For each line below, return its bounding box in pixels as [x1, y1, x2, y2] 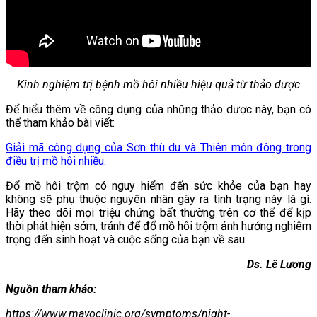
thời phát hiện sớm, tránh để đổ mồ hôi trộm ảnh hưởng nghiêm [6, 219, 311, 234]
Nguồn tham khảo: [6, 282, 96, 296]
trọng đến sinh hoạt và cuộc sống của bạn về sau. [6, 233, 247, 247]
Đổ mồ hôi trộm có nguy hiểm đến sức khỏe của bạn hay [6, 179, 311, 193]
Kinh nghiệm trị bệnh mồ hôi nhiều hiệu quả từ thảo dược [17, 78, 300, 92]
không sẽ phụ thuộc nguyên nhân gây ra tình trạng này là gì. [6, 192, 311, 207]
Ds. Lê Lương [247, 258, 311, 272]
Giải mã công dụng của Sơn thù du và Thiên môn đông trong [6, 141, 311, 155]
